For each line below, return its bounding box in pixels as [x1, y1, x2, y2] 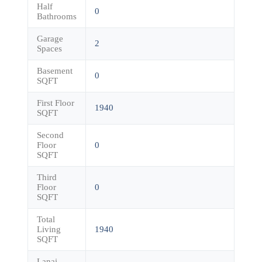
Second [36, 130, 64, 140]
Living [36, 224, 61, 234]
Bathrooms [36, 11, 77, 21]
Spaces [36, 43, 62, 53]
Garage [36, 33, 63, 43]
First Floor [36, 98, 74, 108]
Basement [36, 65, 73, 75]
